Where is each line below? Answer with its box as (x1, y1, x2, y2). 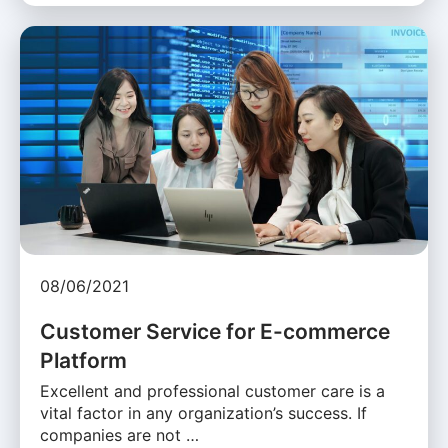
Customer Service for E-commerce (40, 319, 390, 345)
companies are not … (40, 425, 199, 446)
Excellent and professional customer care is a (40, 381, 385, 402)
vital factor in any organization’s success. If (40, 403, 367, 424)
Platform (40, 348, 127, 374)
